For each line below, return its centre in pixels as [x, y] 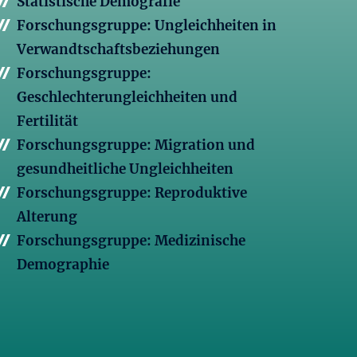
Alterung [47, 217]
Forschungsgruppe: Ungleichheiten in [147, 26]
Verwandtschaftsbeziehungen [118, 50]
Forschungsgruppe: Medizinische [131, 241]
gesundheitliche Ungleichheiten [125, 169]
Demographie [63, 265]
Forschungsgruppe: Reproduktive [132, 193]
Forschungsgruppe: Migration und [136, 145]
